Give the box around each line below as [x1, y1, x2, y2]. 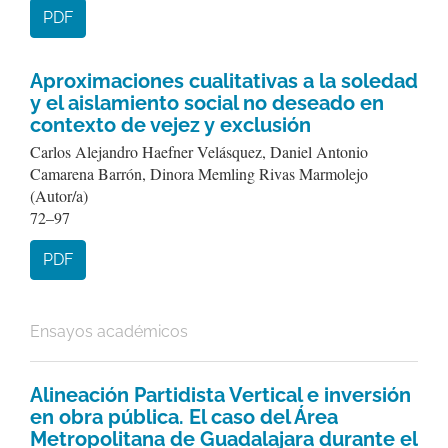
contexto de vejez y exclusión [30, 113, 311, 137]
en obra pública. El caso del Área [30, 405, 338, 429]
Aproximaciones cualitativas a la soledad [30, 69, 418, 93]
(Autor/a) [30, 185, 88, 206]
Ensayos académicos [30, 322, 188, 341]
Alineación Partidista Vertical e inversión [30, 383, 411, 407]
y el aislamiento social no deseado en [30, 91, 384, 115]
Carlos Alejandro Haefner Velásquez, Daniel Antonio [30, 141, 368, 162]
